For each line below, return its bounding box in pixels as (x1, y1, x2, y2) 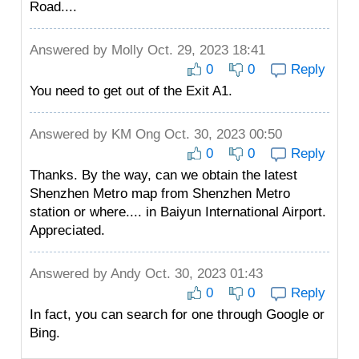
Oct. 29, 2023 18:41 (143, 42, 265, 58)
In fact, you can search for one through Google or (30, 307, 325, 322)
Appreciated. (30, 223, 105, 238)
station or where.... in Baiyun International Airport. (30, 204, 326, 220)
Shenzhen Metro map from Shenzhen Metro (30, 186, 290, 201)
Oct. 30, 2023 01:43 (141, 266, 263, 281)
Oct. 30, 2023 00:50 (160, 127, 282, 142)
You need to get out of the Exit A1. (30, 83, 232, 99)
